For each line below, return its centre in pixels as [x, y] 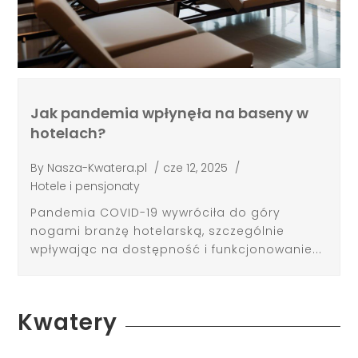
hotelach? [68, 133]
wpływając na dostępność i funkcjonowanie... [177, 249]
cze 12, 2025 [196, 168]
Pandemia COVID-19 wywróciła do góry [156, 212]
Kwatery [68, 322]
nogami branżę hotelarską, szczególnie [158, 231]
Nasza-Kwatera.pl [97, 168]
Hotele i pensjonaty [86, 187]
